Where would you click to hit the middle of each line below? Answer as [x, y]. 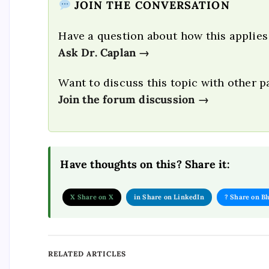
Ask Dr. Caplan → [104, 52]
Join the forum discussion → [134, 100]
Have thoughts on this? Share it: [145, 164]
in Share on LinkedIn [169, 197]
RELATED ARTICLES [87, 254]
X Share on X [92, 197]
